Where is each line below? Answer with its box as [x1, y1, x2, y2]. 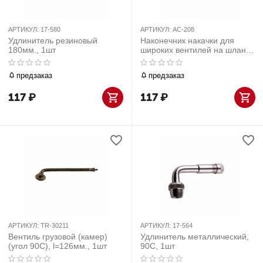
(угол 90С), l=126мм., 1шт [8, 241, 107, 251]
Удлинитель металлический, [140, 232, 249, 241]
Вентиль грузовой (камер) [8, 232, 107, 241]
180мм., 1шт [8, 45, 56, 55]
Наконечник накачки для [140, 36, 234, 45]
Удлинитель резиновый [8, 36, 97, 45]
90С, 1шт [140, 241, 175, 251]
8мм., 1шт [140, 55, 178, 64]
